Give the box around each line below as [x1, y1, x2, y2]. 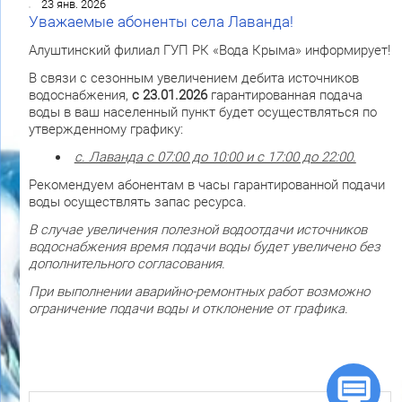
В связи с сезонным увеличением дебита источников [28, 70, 359, 87]
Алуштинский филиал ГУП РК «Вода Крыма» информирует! [28, 42, 390, 59]
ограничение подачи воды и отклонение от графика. [28, 301, 348, 318]
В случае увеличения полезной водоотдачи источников [28, 222, 367, 239]
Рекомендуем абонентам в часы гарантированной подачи [28, 177, 385, 194]
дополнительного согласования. [28, 256, 225, 273]
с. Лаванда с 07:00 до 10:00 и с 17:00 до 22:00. [74, 149, 356, 166]
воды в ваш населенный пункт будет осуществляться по [28, 104, 377, 121]
